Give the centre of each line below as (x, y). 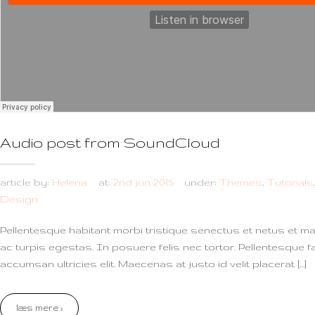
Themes (241, 182)
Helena (70, 182)
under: (202, 182)
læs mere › (39, 308)
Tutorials (290, 182)
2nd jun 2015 (143, 182)
